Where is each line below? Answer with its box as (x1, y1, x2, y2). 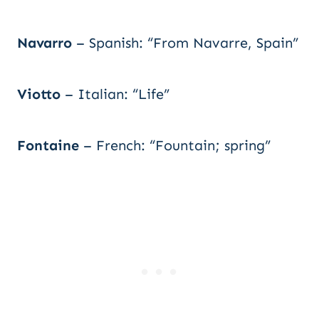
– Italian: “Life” (61, 85, 169, 103)
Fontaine (17, 137, 79, 154)
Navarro (17, 34, 72, 51)
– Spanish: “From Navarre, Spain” (72, 34, 298, 51)
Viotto (17, 85, 61, 103)
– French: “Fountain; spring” (79, 137, 271, 154)
